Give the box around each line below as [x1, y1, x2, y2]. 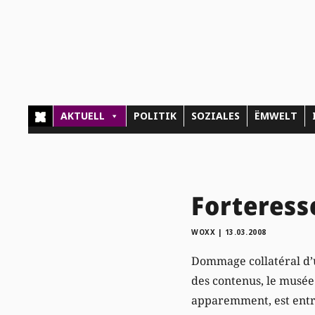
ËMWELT [255, 109, 298, 123]
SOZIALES [191, 109, 240, 123]
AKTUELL [60, 109, 105, 123]
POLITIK [134, 109, 177, 123]
